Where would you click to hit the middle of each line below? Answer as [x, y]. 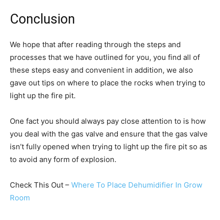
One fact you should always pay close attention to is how [108, 121]
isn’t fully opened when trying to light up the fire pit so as [109, 147]
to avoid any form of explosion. [63, 160]
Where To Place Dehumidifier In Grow [137, 185]
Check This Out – [41, 185]
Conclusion [42, 19]
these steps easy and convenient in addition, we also [101, 70]
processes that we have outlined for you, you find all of [105, 57]
